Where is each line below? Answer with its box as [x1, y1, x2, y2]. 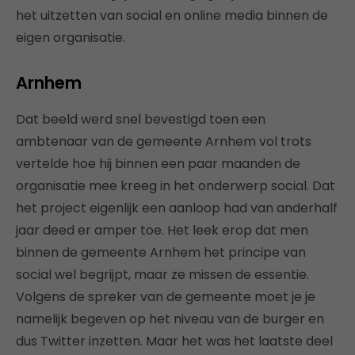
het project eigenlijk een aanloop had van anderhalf [16, 198, 338, 217]
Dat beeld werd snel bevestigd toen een [16, 109, 265, 128]
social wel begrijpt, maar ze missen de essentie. [16, 265, 309, 284]
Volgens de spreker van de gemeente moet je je [16, 287, 315, 306]
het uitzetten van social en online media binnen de [16, 6, 328, 25]
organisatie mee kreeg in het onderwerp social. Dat [16, 176, 335, 195]
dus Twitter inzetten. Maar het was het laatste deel [16, 331, 333, 350]
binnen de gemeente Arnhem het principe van [16, 242, 306, 261]
